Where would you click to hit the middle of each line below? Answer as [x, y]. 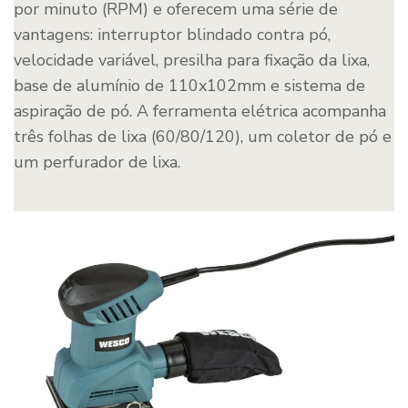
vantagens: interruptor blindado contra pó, [172, 34]
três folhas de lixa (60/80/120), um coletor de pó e [203, 136]
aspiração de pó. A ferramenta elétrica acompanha [200, 111]
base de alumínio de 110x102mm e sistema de [189, 85]
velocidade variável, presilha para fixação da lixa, [192, 60]
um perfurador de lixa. [97, 162]
